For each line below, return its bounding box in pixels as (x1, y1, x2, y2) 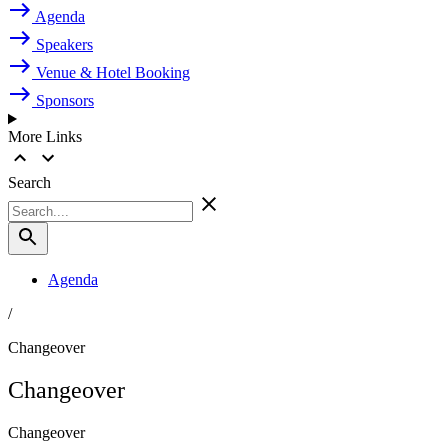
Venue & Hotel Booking (36, 64, 190, 82)
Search (8, 174, 51, 192)
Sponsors (36, 92, 94, 110)
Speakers (36, 36, 93, 54)
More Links (8, 128, 82, 146)
